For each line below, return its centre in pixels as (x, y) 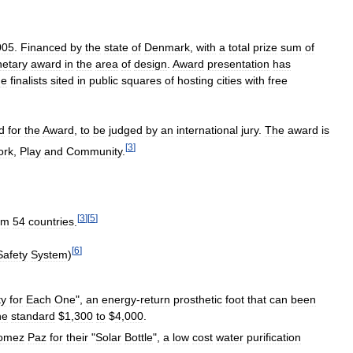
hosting (195, 81)
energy (119, 299)
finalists (29, 81)
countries (51, 222)
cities (229, 81)
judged (126, 130)
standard (33, 316)
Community (94, 151)
